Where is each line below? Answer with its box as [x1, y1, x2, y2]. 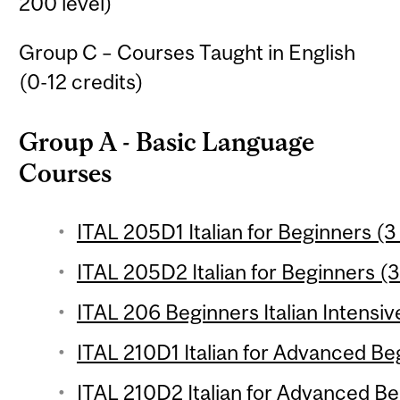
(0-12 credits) [19, 69, 145, 94]
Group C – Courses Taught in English [19, 39, 356, 64]
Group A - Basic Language [19, 127, 315, 156]
